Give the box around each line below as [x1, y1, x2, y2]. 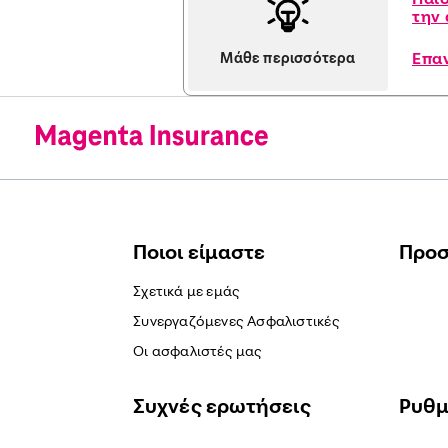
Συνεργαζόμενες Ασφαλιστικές [133, 311, 340, 329]
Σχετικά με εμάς [133, 281, 241, 299]
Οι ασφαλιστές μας [133, 341, 263, 359]
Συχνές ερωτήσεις [133, 392, 311, 418]
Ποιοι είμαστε [133, 238, 266, 264]
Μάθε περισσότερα [220, 49, 356, 66]
